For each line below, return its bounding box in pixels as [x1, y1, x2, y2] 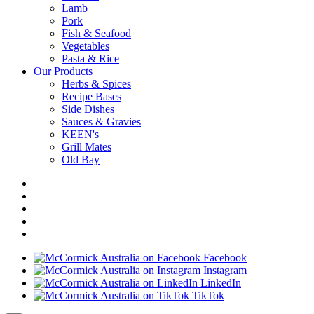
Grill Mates [62, 141, 111, 153]
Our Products [34, 65, 93, 78]
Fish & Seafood [62, 27, 131, 40]
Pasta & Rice [62, 53, 119, 65]
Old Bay [62, 153, 100, 166]
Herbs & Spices [62, 78, 131, 90]
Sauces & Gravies [62, 116, 141, 128]
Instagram [200, 264, 247, 277]
